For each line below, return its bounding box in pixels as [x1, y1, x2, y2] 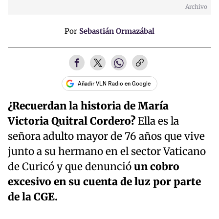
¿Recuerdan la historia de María [8, 99, 169, 112]
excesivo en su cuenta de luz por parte [8, 175, 201, 188]
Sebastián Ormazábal [79, 26, 154, 36]
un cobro [134, 160, 179, 173]
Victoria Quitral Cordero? [8, 114, 135, 128]
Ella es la [135, 114, 179, 128]
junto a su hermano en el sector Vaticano [8, 145, 206, 158]
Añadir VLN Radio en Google [78, 80, 151, 87]
